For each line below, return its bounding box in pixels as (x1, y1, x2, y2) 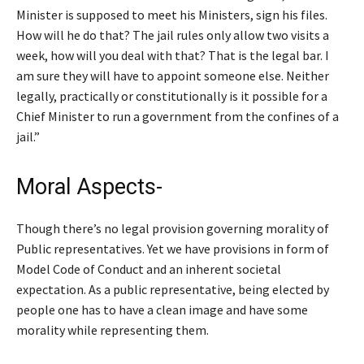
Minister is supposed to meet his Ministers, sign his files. (16, 6, 327, 23)
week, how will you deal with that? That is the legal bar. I (16, 46, 329, 63)
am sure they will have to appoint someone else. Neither (16, 67, 329, 84)
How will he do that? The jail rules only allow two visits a (16, 26, 329, 43)
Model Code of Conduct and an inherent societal (16, 260, 281, 277)
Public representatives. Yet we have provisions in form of (16, 240, 329, 257)
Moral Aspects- (16, 173, 162, 200)
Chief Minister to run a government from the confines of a (16, 107, 339, 124)
